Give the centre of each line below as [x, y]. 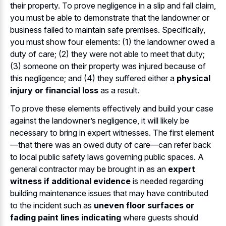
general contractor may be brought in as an [89, 169]
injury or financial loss [54, 90]
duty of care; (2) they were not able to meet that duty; [107, 54]
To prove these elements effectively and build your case [112, 109]
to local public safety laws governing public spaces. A [107, 157]
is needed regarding [167, 181]
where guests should [160, 218]
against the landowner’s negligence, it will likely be [100, 121]
